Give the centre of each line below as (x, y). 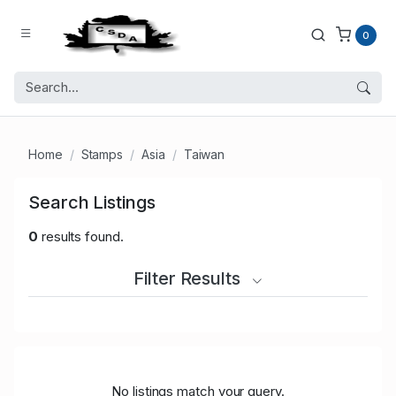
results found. (80, 237)
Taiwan (204, 155)
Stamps (102, 155)
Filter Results (189, 279)
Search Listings (92, 203)
